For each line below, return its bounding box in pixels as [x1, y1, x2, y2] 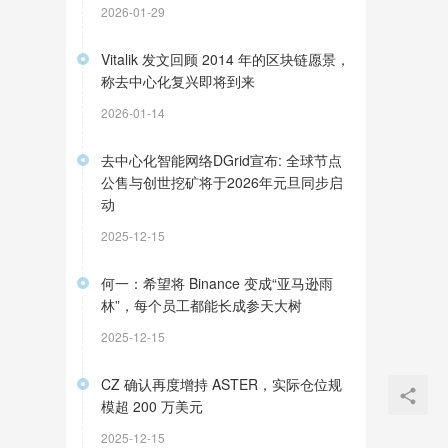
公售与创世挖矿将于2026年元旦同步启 [101, 172, 343, 192]
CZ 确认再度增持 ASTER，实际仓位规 [101, 374, 342, 394]
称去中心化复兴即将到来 [101, 71, 255, 91]
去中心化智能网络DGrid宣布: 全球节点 [101, 150, 342, 170]
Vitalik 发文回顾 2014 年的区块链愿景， [101, 49, 350, 69]
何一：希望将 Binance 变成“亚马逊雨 [101, 273, 333, 293]
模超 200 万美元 [101, 396, 203, 416]
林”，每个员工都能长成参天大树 [101, 295, 302, 315]
